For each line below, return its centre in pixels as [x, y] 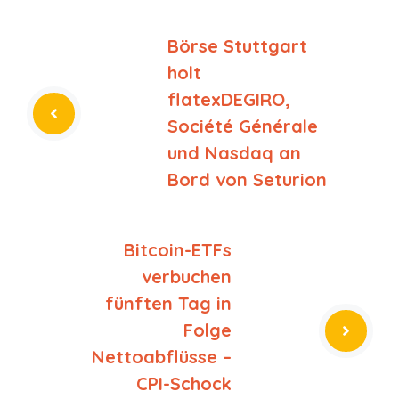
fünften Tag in [168, 304]
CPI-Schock [184, 384]
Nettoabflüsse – [162, 357]
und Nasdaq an [234, 153]
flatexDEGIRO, [229, 100]
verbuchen [187, 277]
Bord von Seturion [247, 180]
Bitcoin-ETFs [178, 250]
